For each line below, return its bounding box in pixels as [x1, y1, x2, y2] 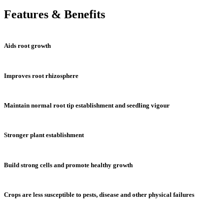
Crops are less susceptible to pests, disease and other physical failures [4, 191, 194, 199]
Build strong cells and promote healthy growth [4, 161, 133, 169]
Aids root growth [4, 42, 51, 50]
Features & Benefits [4, 8, 105, 21]
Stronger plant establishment [4, 131, 84, 139]
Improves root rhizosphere [4, 72, 78, 79]
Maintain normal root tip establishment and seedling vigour [4, 102, 170, 110]
